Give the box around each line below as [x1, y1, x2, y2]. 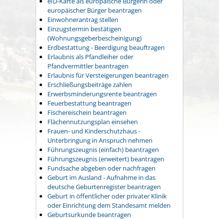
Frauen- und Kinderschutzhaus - [47, 127, 140, 136]
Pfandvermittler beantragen [47, 62, 129, 71]
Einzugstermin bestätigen [47, 24, 121, 34]
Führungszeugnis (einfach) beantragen [47, 145, 159, 154]
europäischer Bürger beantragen [47, 6, 142, 15]
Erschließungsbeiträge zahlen [47, 80, 132, 89]
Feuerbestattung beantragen [47, 99, 131, 108]
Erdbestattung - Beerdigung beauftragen [47, 43, 165, 52]
